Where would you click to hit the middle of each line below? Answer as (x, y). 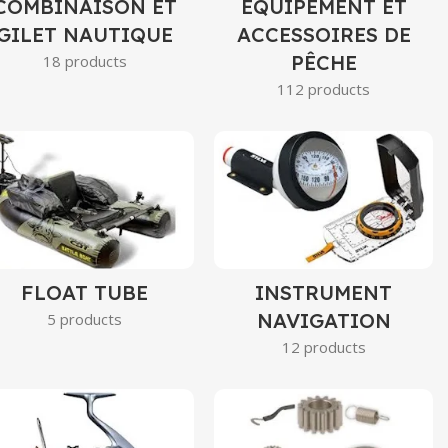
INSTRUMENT (324, 293)
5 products (85, 319)
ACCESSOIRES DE (323, 35)
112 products (324, 89)
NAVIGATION (323, 321)
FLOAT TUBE (85, 293)
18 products (84, 61)
